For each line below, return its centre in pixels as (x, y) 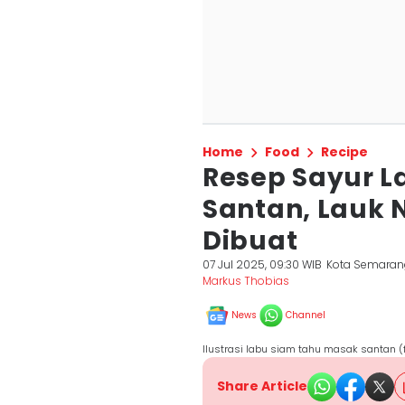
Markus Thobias (246, 281)
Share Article (262, 386)
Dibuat (250, 241)
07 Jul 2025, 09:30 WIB (262, 264)
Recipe (344, 152)
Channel (306, 315)
